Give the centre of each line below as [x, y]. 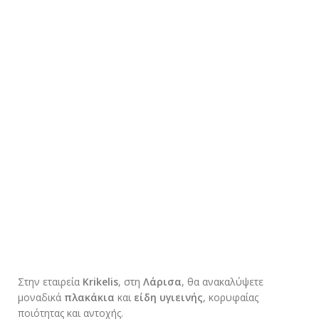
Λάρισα [162, 281]
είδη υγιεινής [168, 297]
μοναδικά [41, 297]
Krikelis [100, 281]
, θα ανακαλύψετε [223, 281]
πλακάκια [89, 297]
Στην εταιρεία [50, 281]
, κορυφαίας [231, 297]
